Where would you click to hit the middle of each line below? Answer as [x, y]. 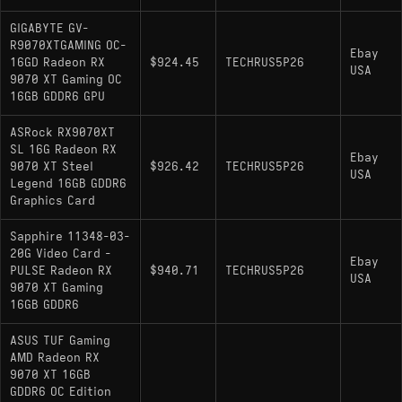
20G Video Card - [61, 253]
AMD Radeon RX [55, 358]
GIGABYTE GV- [49, 28]
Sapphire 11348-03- [70, 236]
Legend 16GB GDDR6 [68, 184]
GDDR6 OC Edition [61, 392]
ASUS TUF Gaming [60, 341]
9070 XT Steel [52, 166]
